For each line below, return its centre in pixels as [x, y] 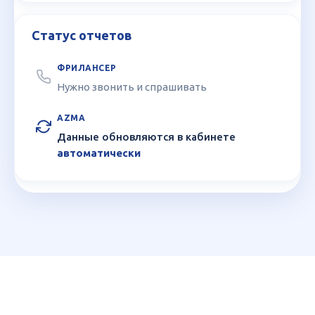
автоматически [99, 153]
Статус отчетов [82, 35]
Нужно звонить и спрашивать [132, 86]
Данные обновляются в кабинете [146, 136]
